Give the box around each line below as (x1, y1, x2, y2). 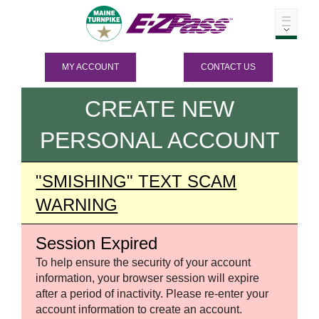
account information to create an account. (36, 303, 243, 315)
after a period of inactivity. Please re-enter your (36, 288, 269, 300)
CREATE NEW (85, 96, 234, 122)
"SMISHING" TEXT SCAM (36, 172, 237, 191)
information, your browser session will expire (36, 272, 260, 284)
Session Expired (36, 234, 158, 253)
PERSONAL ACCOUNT (39, 127, 280, 153)
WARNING (36, 195, 118, 214)
